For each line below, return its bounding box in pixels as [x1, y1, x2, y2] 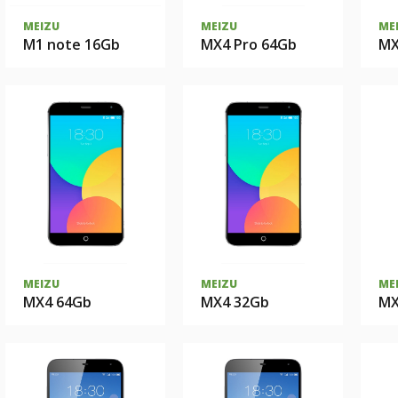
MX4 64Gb [23, 292, 92, 312]
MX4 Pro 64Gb [201, 35, 297, 54]
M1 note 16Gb [23, 35, 120, 54]
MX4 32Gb [201, 292, 269, 312]
